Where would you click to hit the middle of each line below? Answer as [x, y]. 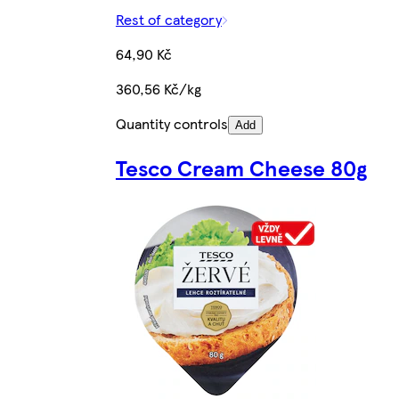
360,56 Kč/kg [158, 89]
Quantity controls [171, 124]
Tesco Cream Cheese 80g [241, 168]
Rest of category [168, 20]
